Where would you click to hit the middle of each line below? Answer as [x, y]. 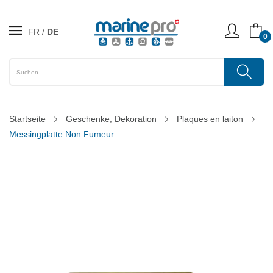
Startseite [27, 119]
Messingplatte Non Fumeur [62, 134]
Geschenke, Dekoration [111, 119]
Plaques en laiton [210, 119]
